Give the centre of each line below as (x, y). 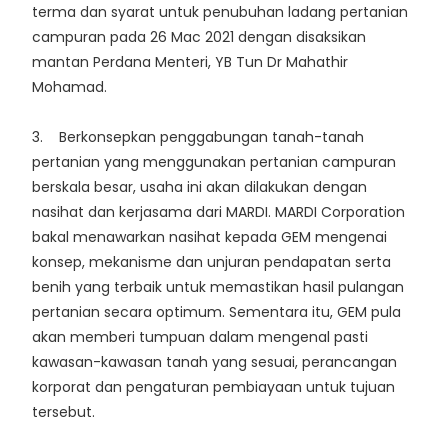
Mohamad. (69, 87)
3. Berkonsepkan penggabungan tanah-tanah (198, 137)
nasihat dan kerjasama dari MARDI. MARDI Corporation (218, 212)
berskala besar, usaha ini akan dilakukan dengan (199, 187)
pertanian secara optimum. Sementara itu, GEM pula (216, 312)
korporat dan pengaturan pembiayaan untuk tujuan (213, 387)
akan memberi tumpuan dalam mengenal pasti (200, 337)
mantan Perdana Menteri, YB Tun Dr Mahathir (190, 62)
